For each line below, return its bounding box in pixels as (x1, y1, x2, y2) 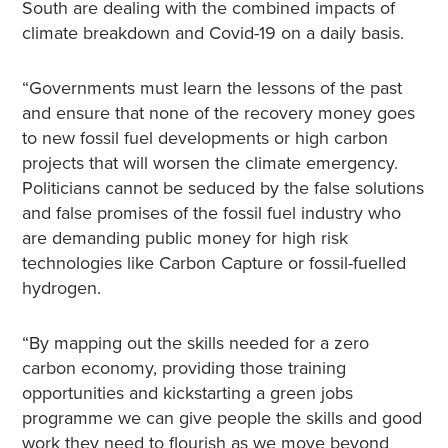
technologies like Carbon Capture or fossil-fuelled (21, 252, 406, 274)
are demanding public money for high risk (21, 227, 348, 249)
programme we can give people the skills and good (21, 407, 422, 429)
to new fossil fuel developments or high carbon (21, 127, 388, 149)
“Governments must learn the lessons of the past (21, 77, 402, 99)
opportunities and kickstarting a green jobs (21, 382, 353, 404)
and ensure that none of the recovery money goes (21, 102, 415, 124)
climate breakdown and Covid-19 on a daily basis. (21, 22, 404, 44)
